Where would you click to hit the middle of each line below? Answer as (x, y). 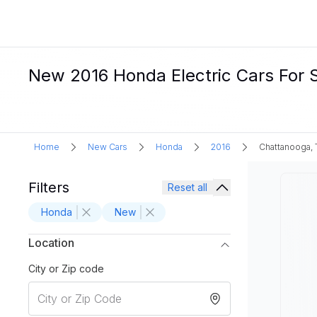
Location (51, 243)
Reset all (188, 187)
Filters (49, 188)
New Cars (108, 147)
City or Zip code (66, 269)
